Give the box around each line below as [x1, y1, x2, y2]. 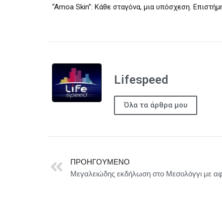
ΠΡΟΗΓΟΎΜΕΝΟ [70, 157, 130, 166]
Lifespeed [114, 72, 168, 87]
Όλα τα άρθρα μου [124, 100, 187, 110]
